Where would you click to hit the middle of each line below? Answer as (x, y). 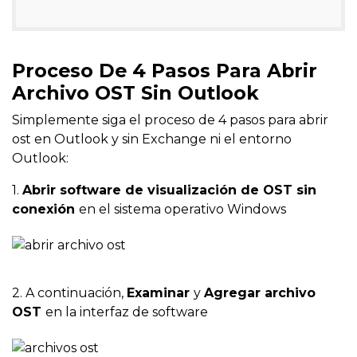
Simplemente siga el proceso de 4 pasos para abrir (170, 120)
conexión (45, 210)
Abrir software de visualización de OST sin (169, 190)
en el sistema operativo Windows (182, 210)
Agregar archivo (260, 293)
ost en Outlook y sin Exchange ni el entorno (152, 139)
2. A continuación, (69, 293)
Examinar (160, 293)
